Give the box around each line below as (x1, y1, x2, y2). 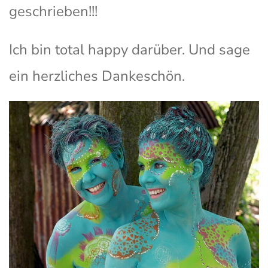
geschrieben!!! (9, 1, 98, 21)
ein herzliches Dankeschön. (9, 66, 185, 86)
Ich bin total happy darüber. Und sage (9, 39, 250, 59)
